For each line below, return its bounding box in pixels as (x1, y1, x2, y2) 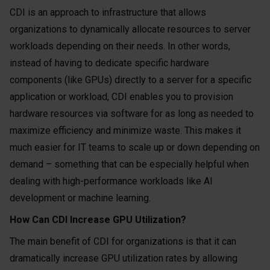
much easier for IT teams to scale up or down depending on (10, 142, 260, 153)
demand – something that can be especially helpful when (10, 159, 249, 170)
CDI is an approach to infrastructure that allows (10, 7, 206, 18)
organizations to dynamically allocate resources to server (10, 24, 251, 35)
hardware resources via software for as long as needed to (10, 108, 254, 119)
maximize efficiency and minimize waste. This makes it (10, 125, 241, 136)
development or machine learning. (10, 192, 151, 204)
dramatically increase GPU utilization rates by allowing (10, 253, 237, 264)
